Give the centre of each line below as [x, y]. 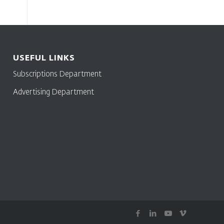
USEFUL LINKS [44, 58]
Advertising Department [54, 92]
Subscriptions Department [57, 74]
